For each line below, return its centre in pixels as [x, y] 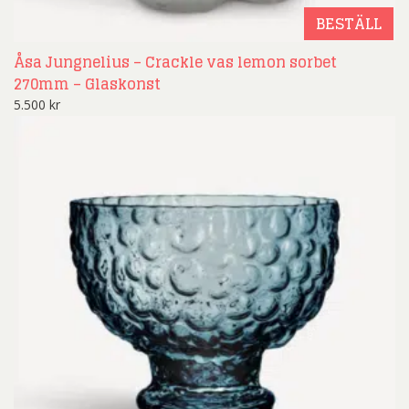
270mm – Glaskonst [87, 84]
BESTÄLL [349, 24]
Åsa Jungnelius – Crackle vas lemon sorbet [175, 63]
